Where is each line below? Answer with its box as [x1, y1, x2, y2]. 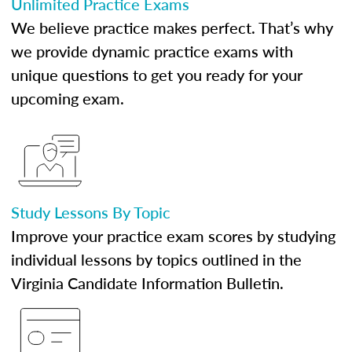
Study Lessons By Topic [11, 201, 170, 223]
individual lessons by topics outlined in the [11, 248, 302, 270]
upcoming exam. [11, 87, 124, 109]
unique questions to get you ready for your [11, 64, 302, 86]
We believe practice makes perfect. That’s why [11, 16, 333, 38]
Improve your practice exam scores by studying [11, 225, 335, 247]
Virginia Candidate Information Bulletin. [11, 272, 284, 294]
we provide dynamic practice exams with [11, 40, 293, 62]
